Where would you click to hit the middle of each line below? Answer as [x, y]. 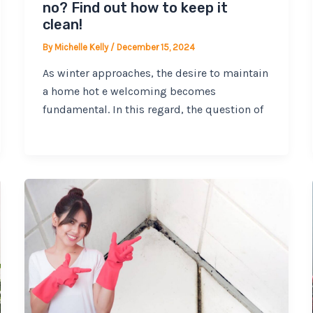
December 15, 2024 [155, 47]
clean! [62, 24]
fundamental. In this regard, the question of [153, 110]
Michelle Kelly [82, 47]
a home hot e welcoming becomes [129, 92]
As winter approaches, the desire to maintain [155, 73]
